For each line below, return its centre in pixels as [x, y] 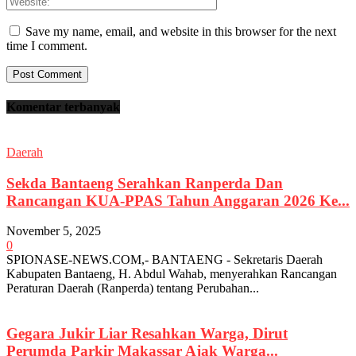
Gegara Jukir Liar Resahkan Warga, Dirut [147, 334]
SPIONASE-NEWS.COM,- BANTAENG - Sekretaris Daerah [164, 260]
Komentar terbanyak [63, 106]
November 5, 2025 [54, 231]
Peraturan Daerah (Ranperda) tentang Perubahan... [133, 288]
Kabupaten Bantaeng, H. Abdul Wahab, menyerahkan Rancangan [172, 274]
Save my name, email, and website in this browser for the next [181, 32]
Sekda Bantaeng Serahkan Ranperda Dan [145, 183]
